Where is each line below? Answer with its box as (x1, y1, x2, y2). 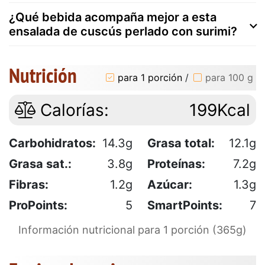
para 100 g (205, 72, 253, 84)
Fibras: (9, 177, 49, 192)
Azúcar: (147, 177, 192, 192)
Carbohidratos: (9, 135, 96, 150)
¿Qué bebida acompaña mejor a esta (9, 9, 216, 24)
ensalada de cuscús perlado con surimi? (9, 24, 237, 38)
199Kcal (189, 99, 250, 120)
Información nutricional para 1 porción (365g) (18, 223, 247, 236)
